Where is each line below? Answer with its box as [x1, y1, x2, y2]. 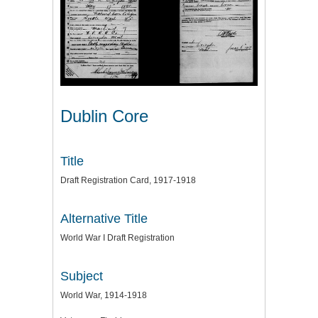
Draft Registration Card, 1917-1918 [60, 175, 196, 186]
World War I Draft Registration [60, 233, 175, 243]
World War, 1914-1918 [60, 290, 147, 301]
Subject [60, 269, 103, 284]
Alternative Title [60, 212, 148, 226]
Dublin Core [60, 106, 148, 126]
